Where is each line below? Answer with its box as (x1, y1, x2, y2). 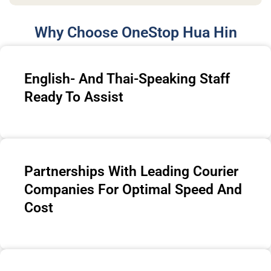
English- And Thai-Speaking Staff (24, 70, 230, 87)
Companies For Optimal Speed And (24, 181, 242, 198)
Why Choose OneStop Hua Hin (34, 23, 237, 41)
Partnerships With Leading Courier (24, 163, 238, 180)
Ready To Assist (24, 88, 123, 105)
